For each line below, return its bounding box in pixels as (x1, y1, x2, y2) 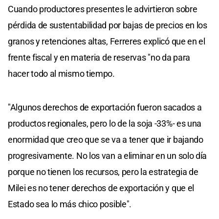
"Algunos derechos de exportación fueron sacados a (8, 102, 202, 112)
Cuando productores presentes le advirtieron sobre (8, 3, 197, 14)
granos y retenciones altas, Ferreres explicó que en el (8, 36, 205, 46)
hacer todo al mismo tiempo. (8, 68, 115, 79)
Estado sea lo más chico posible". (8, 198, 132, 209)
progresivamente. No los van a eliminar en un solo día (8, 150, 207, 161)
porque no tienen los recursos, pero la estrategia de (8, 166, 198, 177)
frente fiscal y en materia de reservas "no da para (8, 52, 191, 63)
